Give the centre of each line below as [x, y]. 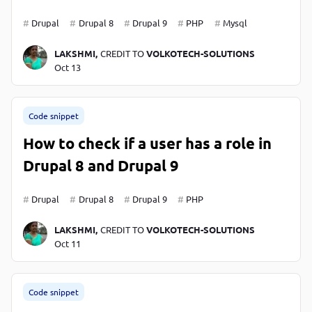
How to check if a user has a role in [147, 143]
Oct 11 [67, 243]
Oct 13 [67, 67]
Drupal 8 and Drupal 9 [101, 165]
